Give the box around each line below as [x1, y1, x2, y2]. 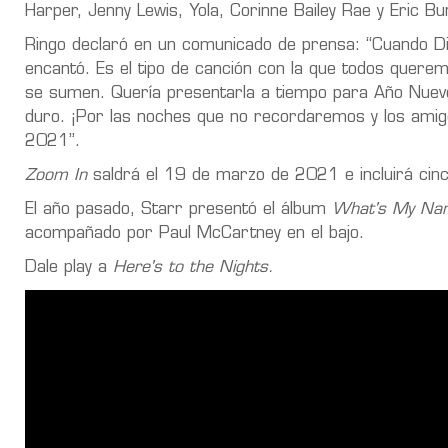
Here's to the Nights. [107, 259, 274, 276]
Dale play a [25, 259, 107, 276]
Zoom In [25, 167, 87, 184]
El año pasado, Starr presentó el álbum [25, 201, 332, 218]
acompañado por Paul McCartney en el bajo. [25, 225, 364, 242]
